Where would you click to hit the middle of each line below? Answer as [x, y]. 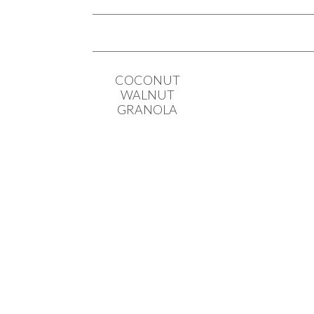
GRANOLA [148, 109]
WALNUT [147, 95]
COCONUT [147, 80]
